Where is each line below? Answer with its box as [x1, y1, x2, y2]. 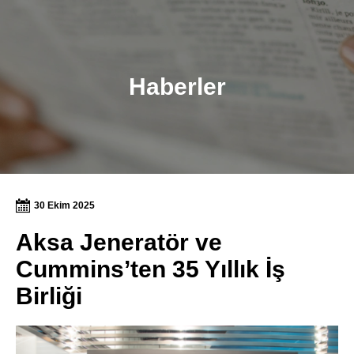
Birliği [16, 283, 82, 309]
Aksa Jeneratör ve [16, 229, 222, 255]
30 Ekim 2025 [34, 200, 95, 211]
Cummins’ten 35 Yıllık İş [16, 256, 285, 282]
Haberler [128, 73, 226, 100]
